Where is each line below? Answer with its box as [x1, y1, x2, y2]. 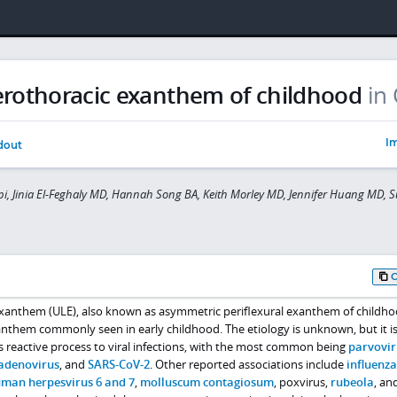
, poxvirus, [273, 373, 331, 390]
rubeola [330, 373, 374, 390]
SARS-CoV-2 [87, 355, 150, 372]
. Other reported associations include [149, 355, 346, 372]
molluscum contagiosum [139, 373, 274, 390]
